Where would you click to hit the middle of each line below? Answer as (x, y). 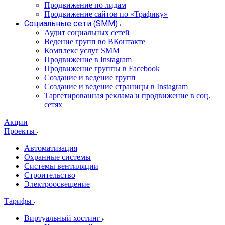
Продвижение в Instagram (88, 60)
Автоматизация (51, 148)
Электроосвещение (57, 184)
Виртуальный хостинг (63, 218)
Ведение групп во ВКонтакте (95, 41)
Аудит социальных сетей (87, 32)
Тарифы (19, 201)
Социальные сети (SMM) (71, 23)
